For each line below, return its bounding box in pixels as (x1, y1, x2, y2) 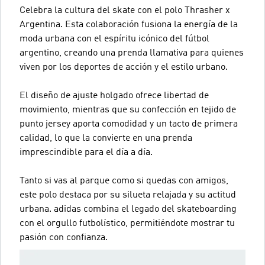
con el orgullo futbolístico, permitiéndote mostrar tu (20, 219, 235, 228)
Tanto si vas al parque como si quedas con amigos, (20, 176, 228, 186)
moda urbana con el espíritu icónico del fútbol (20, 34, 209, 44)
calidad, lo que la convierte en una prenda (20, 134, 192, 143)
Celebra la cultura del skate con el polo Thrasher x (20, 6, 230, 15)
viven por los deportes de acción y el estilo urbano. (20, 63, 228, 72)
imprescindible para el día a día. (20, 148, 153, 157)
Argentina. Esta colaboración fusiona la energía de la (20, 20, 238, 30)
